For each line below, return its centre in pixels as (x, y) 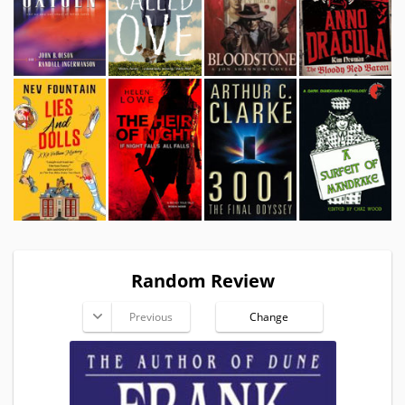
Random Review (202, 281)
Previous (151, 317)
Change (269, 317)
